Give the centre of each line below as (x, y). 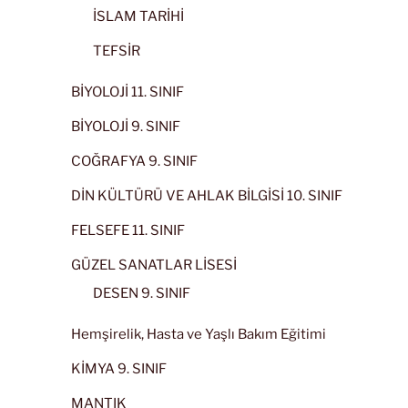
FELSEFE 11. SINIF (128, 230)
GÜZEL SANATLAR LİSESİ (154, 265)
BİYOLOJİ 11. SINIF (127, 92)
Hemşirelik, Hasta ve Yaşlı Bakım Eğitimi (199, 334)
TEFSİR (117, 51)
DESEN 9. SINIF (142, 294)
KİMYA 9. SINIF (119, 368)
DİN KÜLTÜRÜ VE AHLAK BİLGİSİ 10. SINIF (207, 195)
